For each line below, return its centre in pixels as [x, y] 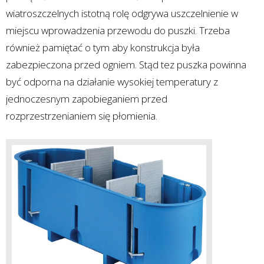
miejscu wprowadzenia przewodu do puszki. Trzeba [118, 31]
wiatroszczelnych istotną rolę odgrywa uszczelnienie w [122, 14]
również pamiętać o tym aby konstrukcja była [103, 48]
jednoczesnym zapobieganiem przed [87, 99]
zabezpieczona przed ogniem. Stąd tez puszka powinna [126, 65]
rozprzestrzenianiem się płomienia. [82, 116]
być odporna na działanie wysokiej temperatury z [112, 82]
